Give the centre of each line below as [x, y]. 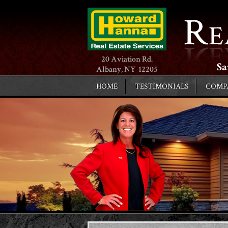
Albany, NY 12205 [127, 69]
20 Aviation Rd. [127, 59]
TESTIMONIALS [162, 86]
